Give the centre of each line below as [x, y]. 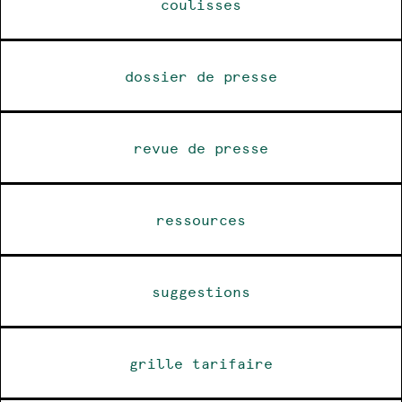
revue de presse [201, 147]
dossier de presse [201, 75]
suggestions [201, 291]
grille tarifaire [201, 363]
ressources [201, 219]
